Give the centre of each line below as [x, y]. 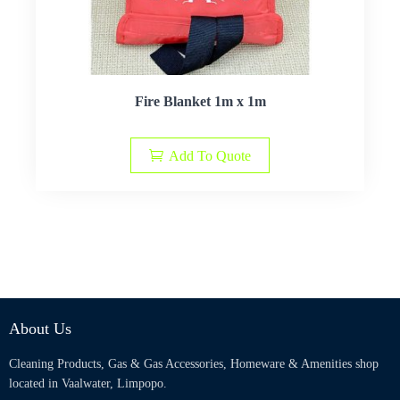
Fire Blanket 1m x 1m [200, 101]
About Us [40, 329]
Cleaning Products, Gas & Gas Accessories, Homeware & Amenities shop [194, 364]
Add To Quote [210, 156]
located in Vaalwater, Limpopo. [88, 383]
